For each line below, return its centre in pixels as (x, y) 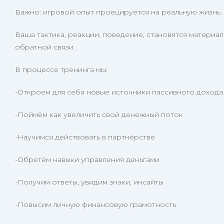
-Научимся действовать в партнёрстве (85, 137)
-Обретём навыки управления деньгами (87, 159)
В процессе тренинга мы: (61, 69)
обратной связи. (45, 47)
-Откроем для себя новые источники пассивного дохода (119, 92)
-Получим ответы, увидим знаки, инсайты (89, 182)
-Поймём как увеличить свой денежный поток (99, 114)
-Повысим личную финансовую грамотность (95, 204)
